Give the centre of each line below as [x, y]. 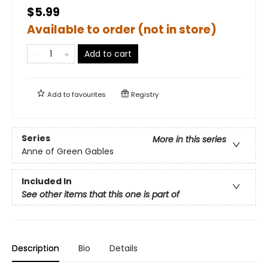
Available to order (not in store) [122, 29]
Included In [47, 181]
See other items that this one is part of [100, 194]
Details [124, 248]
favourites [89, 94]
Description [36, 248]
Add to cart [108, 54]
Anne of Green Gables [68, 152]
